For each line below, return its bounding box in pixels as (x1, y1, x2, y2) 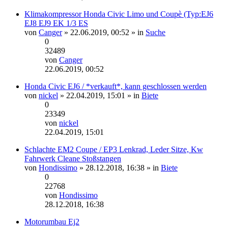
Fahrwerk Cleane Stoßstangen (24, 154, 121, 163)
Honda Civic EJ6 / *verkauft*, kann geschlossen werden (24, 81, 207, 91)
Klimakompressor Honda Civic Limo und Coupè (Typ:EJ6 (24, 9, 213, 18)
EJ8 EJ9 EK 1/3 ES (24, 18, 88, 27)
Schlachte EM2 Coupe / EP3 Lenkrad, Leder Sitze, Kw (24, 145, 203, 154)
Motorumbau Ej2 (24, 217, 79, 226)
